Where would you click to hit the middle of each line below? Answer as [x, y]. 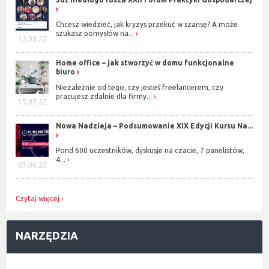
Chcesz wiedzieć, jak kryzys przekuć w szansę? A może [147, 25]
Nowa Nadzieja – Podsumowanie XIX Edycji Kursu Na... [155, 125]
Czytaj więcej [38, 198]
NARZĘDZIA [47, 235]
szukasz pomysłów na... [95, 34]
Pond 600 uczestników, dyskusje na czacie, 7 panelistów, [150, 151]
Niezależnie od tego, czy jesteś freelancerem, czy [140, 88]
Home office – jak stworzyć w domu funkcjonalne [145, 62]
